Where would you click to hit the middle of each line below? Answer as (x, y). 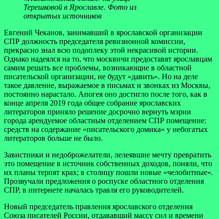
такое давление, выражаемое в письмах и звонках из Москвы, (107, 85)
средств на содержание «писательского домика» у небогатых (106, 129)
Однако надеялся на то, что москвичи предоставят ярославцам (108, 59)
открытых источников (63, 16)
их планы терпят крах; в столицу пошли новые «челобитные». (109, 172)
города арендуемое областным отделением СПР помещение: (105, 120)
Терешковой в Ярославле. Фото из (80, 7)
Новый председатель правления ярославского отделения (98, 206)
